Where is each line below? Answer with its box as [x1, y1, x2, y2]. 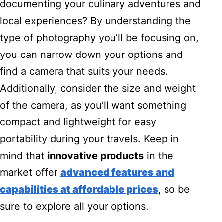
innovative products [47, 150, 144, 162]
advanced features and [60, 166, 174, 179]
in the [144, 150, 173, 162]
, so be [158, 183, 190, 196]
